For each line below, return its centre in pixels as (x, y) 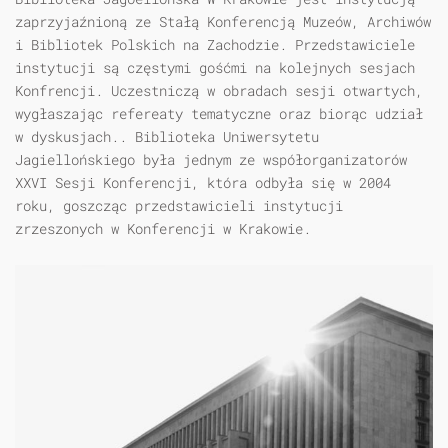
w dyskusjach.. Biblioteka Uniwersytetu (167, 137)
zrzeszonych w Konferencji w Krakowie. (163, 229)
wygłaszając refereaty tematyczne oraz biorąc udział (219, 114)
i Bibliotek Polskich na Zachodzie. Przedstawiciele (215, 45)
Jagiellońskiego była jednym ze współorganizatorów (211, 160)
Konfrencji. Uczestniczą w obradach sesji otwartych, (219, 91)
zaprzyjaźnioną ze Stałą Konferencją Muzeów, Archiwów (223, 22)
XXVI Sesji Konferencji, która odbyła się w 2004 (203, 183)
